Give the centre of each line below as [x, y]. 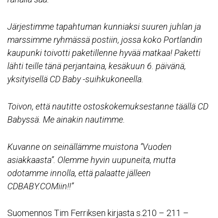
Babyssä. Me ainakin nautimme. [66, 119]
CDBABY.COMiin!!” [40, 186]
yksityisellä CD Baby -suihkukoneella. [75, 79]
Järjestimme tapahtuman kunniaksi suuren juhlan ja [104, 27]
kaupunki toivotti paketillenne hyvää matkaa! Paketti [104, 53]
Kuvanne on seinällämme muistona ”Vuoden [90, 146]
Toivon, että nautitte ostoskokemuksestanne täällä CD [108, 106]
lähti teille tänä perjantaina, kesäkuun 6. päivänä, [97, 66]
